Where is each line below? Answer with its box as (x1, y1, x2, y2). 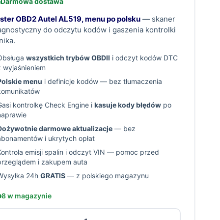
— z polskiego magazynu (65, 171, 149, 180)
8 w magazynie (1, 192, 52, 200)
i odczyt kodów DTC (110, 54, 178, 62)
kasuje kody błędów (94, 101, 161, 110)
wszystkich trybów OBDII (26, 54, 110, 62)
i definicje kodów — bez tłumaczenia (42, 77, 162, 86)
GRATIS (40, 171, 65, 180)
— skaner (140, 14, 175, 24)
